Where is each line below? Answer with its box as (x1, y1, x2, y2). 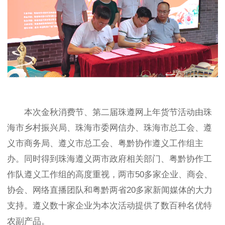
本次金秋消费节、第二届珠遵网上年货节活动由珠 (7, 107, 212, 117)
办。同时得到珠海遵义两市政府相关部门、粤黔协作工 (7, 154, 212, 164)
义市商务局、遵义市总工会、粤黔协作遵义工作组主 (7, 138, 203, 148)
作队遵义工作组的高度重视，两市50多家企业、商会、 (7, 169, 212, 179)
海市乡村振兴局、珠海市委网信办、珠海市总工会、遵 (7, 123, 212, 133)
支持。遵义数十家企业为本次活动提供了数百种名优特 (7, 200, 212, 210)
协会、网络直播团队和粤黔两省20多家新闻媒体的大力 (7, 185, 212, 195)
